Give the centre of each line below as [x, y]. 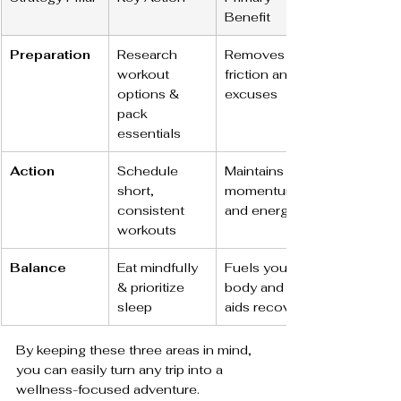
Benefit [247, 17]
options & [150, 94]
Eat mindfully [159, 267]
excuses [251, 94]
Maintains [256, 171]
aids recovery [267, 307]
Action [32, 171]
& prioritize [153, 287]
